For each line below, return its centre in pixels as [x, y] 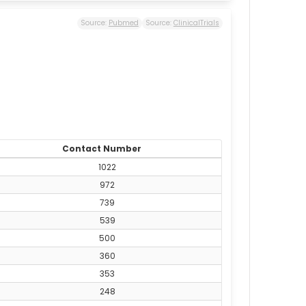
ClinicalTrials [196, 23]
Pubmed [123, 23]
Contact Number [102, 148]
